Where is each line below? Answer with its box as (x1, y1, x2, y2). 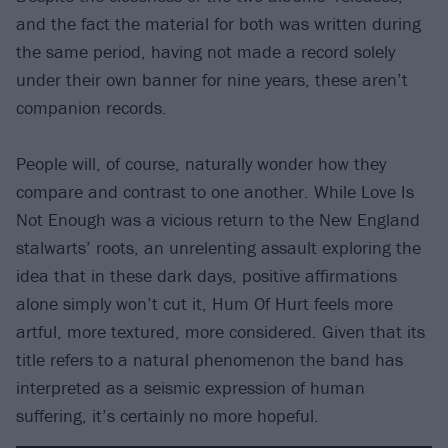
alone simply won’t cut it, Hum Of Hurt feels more (16, 292, 393, 316)
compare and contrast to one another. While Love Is (16, 180, 414, 204)
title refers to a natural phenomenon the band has (16, 348, 403, 372)
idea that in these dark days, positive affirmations (16, 264, 397, 288)
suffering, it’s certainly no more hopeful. (16, 404, 319, 428)
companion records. (16, 95, 167, 119)
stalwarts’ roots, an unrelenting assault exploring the (16, 236, 421, 260)
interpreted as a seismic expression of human (16, 376, 365, 400)
